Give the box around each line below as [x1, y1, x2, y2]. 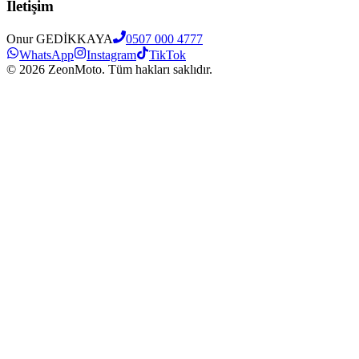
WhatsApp [19, 48, 74, 62]
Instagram [87, 48, 136, 62]
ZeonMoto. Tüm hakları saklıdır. [45, 63, 212, 76]
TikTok [149, 48, 186, 62]
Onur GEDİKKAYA [6, 32, 113, 46]
